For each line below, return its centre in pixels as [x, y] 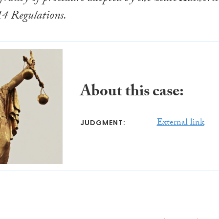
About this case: [132, 93]
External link [180, 124]
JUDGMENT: [103, 123]
